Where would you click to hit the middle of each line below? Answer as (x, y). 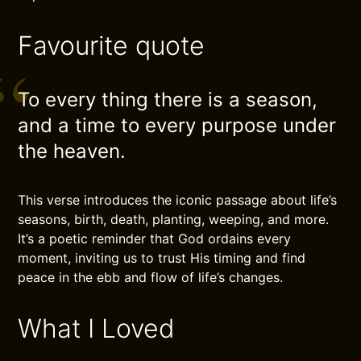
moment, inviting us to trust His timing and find (162, 258)
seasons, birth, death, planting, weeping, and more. (174, 219)
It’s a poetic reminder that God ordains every (155, 239)
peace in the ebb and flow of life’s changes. (151, 277)
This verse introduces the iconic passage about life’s (178, 200)
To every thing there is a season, (168, 100)
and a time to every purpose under (177, 125)
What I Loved (97, 328)
